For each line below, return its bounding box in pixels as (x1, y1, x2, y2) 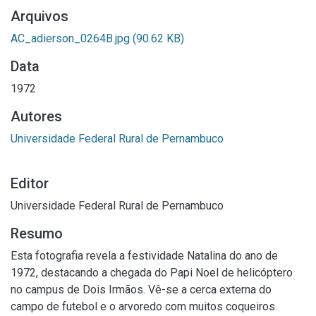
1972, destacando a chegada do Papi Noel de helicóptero (11, 265, 293, 279)
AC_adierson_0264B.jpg (11, 31, 133, 45)
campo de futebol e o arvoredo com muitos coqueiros (11, 299, 275, 313)
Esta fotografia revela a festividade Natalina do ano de (11, 248, 278, 262)
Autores (11, 107, 62, 125)
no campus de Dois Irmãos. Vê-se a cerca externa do (11, 282, 272, 296)
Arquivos (11, 7, 68, 25)
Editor (11, 174, 49, 192)
